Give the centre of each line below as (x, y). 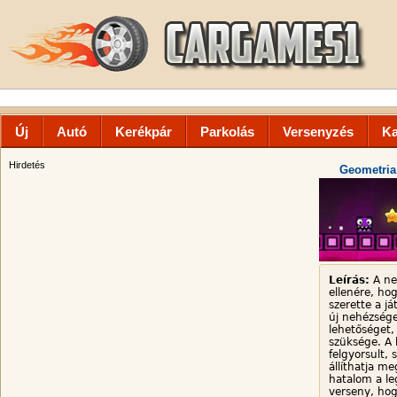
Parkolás (227, 132)
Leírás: (349, 280)
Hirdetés (27, 165)
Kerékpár (144, 132)
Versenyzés (318, 132)
